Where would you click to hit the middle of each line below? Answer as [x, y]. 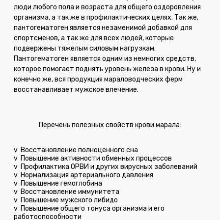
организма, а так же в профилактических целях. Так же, [106, 17]
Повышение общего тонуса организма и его [93, 208]
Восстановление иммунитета [70, 192]
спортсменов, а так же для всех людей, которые [94, 38]
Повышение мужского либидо [69, 200]
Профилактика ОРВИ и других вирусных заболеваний [109, 166]
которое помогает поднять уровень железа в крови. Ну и [107, 69]
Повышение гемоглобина [61, 183]
